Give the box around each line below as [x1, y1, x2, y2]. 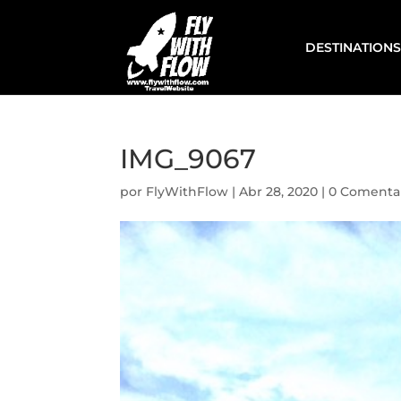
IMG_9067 [120, 142, 257, 175]
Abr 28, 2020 [239, 183, 319, 200]
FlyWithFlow [146, 183, 229, 200]
